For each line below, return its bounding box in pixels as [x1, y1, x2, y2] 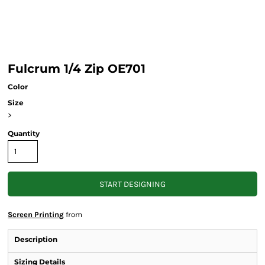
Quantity [8, 129, 40, 138]
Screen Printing [8, 210, 64, 219]
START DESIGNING [99, 179, 166, 190]
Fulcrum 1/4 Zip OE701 [8, 62, 146, 76]
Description [14, 235, 57, 244]
